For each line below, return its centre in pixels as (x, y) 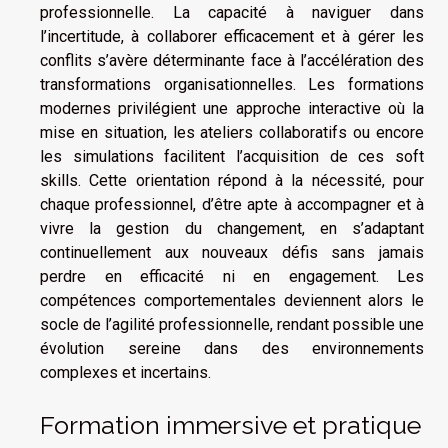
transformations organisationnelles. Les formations (232, 85)
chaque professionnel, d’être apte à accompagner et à (232, 205)
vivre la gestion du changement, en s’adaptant (232, 229)
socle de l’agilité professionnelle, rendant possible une (232, 325)
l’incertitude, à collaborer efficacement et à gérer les (232, 37)
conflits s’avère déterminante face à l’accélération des (232, 61)
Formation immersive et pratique (230, 425)
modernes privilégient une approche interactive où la (232, 109)
